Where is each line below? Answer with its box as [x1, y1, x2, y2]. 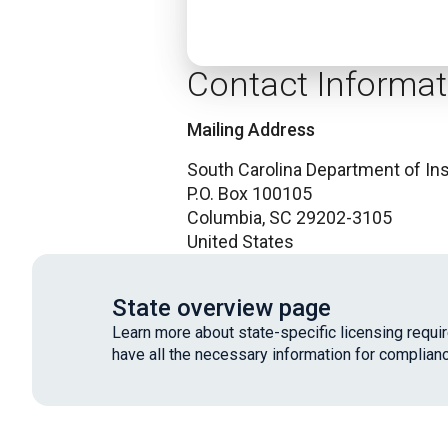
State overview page [112, 294, 331, 322]
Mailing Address [187, 119, 315, 140]
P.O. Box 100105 [187, 183, 312, 204]
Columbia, [187, 207, 265, 228]
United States [187, 231, 294, 252]
